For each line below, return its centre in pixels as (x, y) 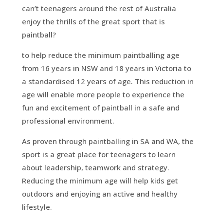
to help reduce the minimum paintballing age (100, 55)
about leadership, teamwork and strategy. (95, 167)
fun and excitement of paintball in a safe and (100, 107)
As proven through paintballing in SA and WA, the (108, 141)
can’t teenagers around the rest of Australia (99, 8)
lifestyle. (37, 207)
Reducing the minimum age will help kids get (100, 180)
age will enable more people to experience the (103, 94)
